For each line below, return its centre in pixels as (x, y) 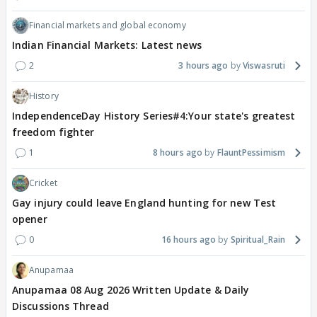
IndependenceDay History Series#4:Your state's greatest (154, 115)
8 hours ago (178, 152)
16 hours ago (189, 239)
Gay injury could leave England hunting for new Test (144, 202)
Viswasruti (264, 65)
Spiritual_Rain (258, 239)
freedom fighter (53, 132)
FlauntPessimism (251, 152)
